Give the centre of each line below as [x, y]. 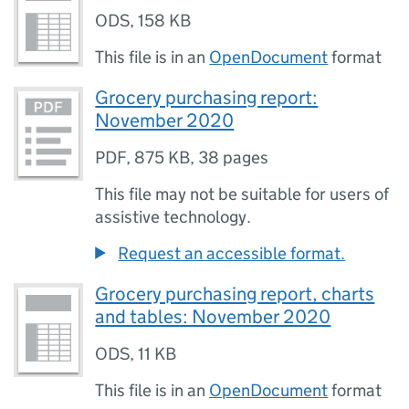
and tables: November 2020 [213, 317]
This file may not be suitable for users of [242, 194]
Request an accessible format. [232, 253]
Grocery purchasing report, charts [235, 294]
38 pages [234, 157]
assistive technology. [173, 217]
